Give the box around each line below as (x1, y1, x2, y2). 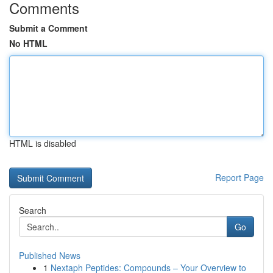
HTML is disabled (9, 137, 76, 149)
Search (19, 204, 46, 216)
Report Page (215, 171, 264, 183)
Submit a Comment (9, 22, 88, 34)
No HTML (9, 37, 48, 49)
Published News (19, 249, 80, 261)
